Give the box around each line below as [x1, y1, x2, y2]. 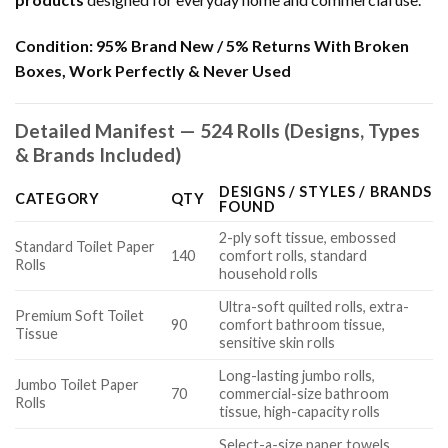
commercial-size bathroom [219, 384, 390, 402]
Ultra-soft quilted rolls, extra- [219, 297, 410, 315]
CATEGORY [15, 189, 100, 207]
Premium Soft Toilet [15, 306, 144, 324]
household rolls [219, 264, 319, 282]
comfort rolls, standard [219, 246, 368, 264]
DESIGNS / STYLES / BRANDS [219, 182, 433, 200]
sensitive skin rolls [219, 333, 336, 351]
